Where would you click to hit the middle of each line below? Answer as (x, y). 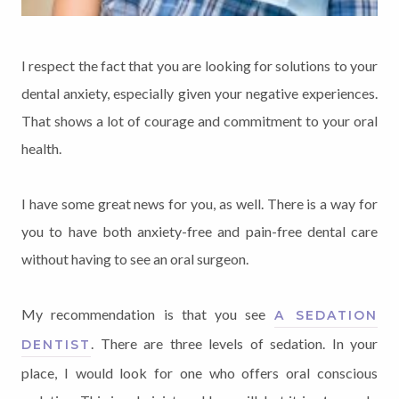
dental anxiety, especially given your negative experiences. (199, 93)
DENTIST (56, 344)
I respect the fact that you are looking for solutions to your (199, 65)
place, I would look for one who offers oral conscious (199, 372)
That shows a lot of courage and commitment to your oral (199, 120)
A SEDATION (326, 315)
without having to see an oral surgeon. (135, 258)
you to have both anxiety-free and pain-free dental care (199, 231)
